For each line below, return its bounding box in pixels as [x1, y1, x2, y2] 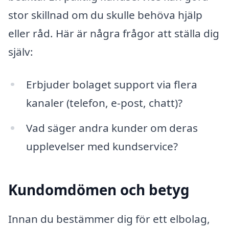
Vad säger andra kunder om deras [26, 121, 198, 135]
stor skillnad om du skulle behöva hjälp [8, 7, 202, 22]
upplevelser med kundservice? [26, 139, 178, 154]
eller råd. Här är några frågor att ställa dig [8, 26, 219, 40]
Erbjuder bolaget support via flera [26, 77, 197, 91]
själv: [8, 44, 33, 59]
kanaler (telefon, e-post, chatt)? [26, 95, 182, 110]
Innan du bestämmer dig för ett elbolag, [8, 212, 210, 226]
